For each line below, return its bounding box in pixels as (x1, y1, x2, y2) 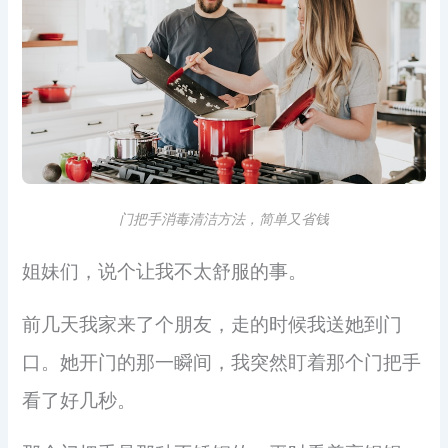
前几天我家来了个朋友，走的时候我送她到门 (22, 312, 403, 336)
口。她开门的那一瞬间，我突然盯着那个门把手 (22, 350, 422, 374)
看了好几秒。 (22, 388, 137, 412)
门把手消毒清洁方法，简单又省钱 (119, 210, 329, 228)
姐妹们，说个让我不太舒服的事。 (22, 259, 308, 283)
